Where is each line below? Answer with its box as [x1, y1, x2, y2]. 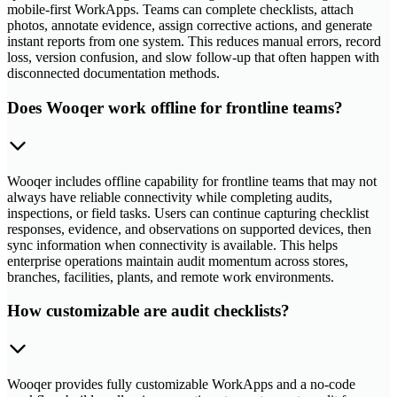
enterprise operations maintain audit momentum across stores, [7, 253, 348, 269]
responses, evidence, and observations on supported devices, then [7, 221, 371, 237]
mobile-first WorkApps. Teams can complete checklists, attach [7, 2, 354, 18]
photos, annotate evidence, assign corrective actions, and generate [7, 18, 372, 34]
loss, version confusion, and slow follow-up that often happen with [7, 50, 379, 66]
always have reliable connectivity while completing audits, [7, 189, 332, 205]
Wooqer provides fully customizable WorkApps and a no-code [7, 377, 355, 392]
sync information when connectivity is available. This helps [7, 237, 338, 253]
